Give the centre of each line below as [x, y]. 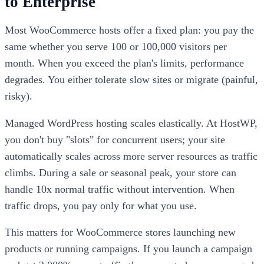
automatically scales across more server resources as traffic [131, 156]
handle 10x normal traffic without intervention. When [120, 189]
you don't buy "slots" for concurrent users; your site [115, 139]
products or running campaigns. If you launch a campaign [128, 249]
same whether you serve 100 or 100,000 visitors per [116, 46]
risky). [19, 96]
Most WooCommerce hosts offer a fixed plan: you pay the [129, 30]
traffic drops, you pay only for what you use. [101, 205]
